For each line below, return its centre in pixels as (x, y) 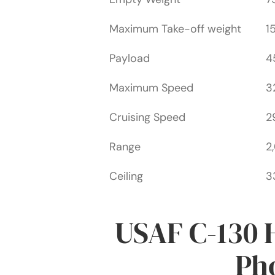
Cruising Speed (148, 118)
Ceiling (126, 176)
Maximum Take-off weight (176, 29)
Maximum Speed (152, 88)
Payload (130, 59)
